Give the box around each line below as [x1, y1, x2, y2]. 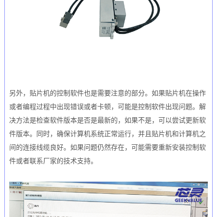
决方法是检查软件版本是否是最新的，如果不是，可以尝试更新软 [9, 116, 206, 124]
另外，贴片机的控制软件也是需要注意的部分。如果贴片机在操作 [9, 89, 206, 97]
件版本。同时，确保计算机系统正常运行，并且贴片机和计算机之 [9, 130, 206, 138]
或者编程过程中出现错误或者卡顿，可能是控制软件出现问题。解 [9, 103, 206, 110]
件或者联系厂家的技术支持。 [9, 157, 97, 165]
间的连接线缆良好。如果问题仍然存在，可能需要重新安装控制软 [9, 143, 206, 151]
